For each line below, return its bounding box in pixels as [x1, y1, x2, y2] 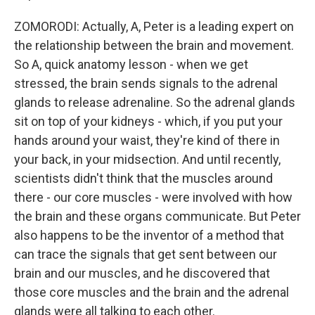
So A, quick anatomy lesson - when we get [14, 57, 248, 72]
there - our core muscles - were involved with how [14, 190, 292, 205]
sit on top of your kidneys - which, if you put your [14, 114, 283, 129]
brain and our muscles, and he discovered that [14, 266, 270, 281]
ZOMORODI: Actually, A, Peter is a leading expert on [14, 19, 294, 34]
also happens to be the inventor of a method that [14, 228, 284, 243]
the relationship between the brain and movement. [14, 38, 294, 53]
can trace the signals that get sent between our [14, 247, 277, 262]
